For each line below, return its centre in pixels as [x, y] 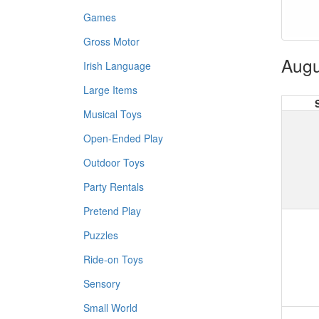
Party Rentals [114, 187]
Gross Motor [111, 41]
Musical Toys [113, 114]
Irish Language [117, 66]
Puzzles [101, 235]
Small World [110, 308]
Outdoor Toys [114, 162]
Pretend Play [112, 211]
